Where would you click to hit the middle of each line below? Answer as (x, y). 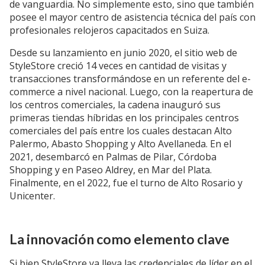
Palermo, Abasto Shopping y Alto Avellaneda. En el (120, 143)
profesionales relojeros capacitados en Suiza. (109, 30)
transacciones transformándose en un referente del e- (130, 78)
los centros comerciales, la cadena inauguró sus (115, 104)
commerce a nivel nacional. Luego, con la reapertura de (131, 91)
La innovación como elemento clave (119, 239)
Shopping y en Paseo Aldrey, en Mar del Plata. (111, 169)
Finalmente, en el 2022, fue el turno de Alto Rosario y (126, 182)
